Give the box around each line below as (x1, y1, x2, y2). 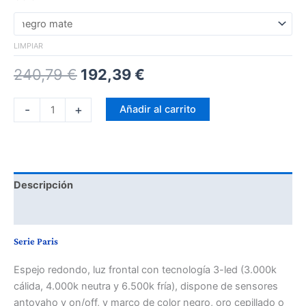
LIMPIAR (14, 41, 43, 51)
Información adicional (14, 205, 118, 218)
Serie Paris (14, 236, 58, 247)
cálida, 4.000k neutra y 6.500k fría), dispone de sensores (14, 280, 278, 293)
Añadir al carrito (119, 102, 196, 115)
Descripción (14, 178, 73, 191)
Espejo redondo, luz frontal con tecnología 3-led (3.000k (14, 264, 277, 277)
